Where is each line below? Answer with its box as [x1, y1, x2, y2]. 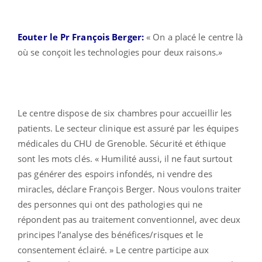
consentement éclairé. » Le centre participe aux [18, 244, 209, 256]
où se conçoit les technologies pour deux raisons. [18, 46, 218, 58]
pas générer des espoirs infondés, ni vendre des [18, 168, 212, 180]
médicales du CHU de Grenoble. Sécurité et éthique [18, 137, 226, 150]
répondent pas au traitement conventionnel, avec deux [18, 213, 241, 226]
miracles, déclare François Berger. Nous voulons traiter [18, 183, 242, 195]
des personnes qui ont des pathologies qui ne [18, 198, 203, 211]
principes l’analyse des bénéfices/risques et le [18, 229, 203, 241]
